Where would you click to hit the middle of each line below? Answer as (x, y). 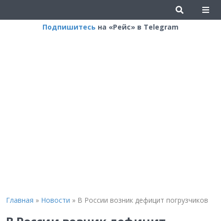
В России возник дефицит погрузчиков (143, 200)
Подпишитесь (69, 27)
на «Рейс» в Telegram (137, 27)
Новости (55, 200)
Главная (19, 200)
